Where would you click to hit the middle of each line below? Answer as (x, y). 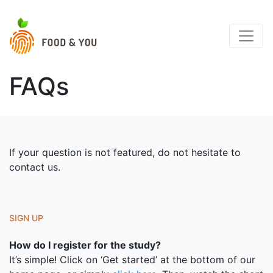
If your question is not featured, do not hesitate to (125, 152)
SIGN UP (26, 218)
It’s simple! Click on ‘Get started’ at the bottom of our (132, 260)
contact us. (35, 167)
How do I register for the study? (85, 245)
